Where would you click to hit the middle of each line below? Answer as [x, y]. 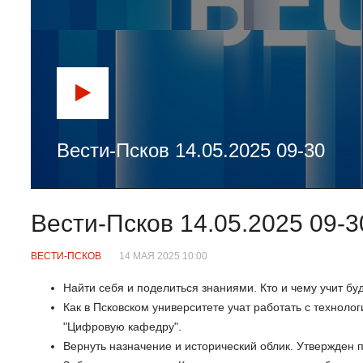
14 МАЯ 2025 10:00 [163, 256]
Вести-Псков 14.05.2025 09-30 [191, 150]
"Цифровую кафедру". [122, 326]
